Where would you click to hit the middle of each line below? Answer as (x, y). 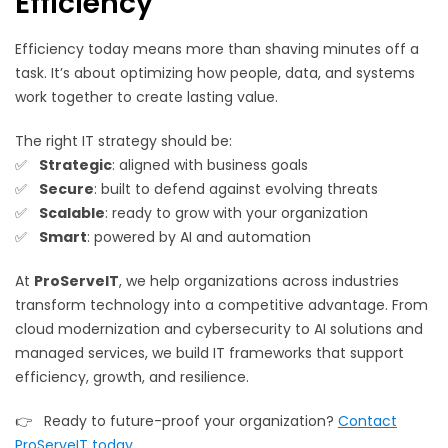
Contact (367, 421)
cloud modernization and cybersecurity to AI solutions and (219, 329)
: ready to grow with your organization (236, 213)
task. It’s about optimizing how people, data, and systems (215, 73)
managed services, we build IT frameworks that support (209, 353)
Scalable (72, 213)
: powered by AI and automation (199, 237)
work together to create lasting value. (146, 97)
